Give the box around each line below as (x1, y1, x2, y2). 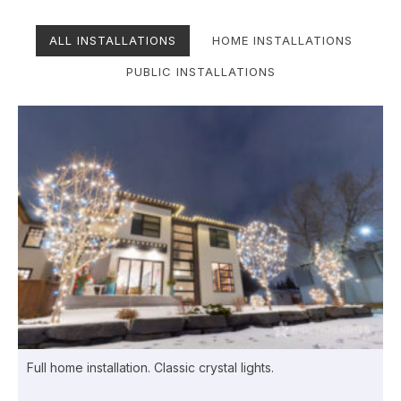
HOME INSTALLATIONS (211, 32, 353, 47)
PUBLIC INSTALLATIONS (125, 64, 276, 79)
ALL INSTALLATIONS (48, 32, 176, 47)
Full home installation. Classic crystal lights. (27, 359, 274, 375)
